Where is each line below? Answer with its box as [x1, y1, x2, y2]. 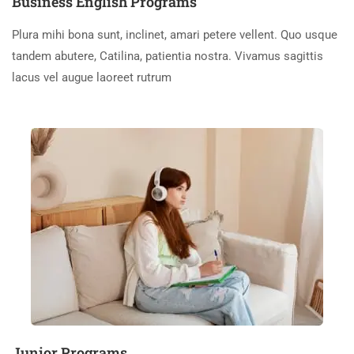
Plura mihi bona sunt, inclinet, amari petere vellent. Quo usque [12, 28, 337, 42]
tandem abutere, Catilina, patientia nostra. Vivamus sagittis [12, 49, 323, 63]
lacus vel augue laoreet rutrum [12, 70, 171, 85]
